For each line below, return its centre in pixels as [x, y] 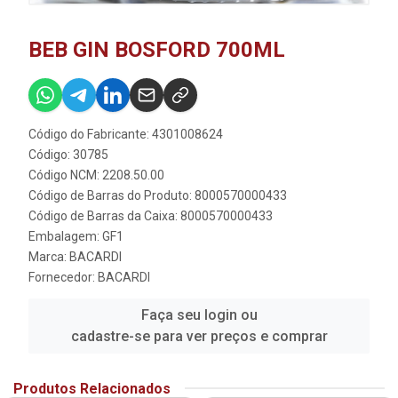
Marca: [49, 256]
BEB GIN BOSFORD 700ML [157, 49]
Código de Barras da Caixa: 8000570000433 [151, 215]
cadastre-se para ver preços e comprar [199, 336]
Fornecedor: [63, 277]
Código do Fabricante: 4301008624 [126, 134]
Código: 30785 [68, 154]
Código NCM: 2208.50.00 [96, 175]
